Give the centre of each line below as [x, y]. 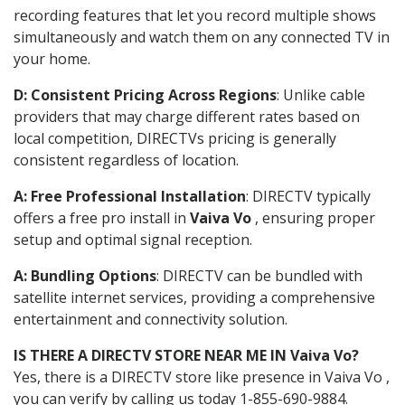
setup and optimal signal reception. [133, 239]
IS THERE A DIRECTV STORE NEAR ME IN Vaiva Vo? [186, 355]
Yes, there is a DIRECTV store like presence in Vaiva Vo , [202, 377]
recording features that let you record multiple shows [195, 15]
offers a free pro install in [102, 217]
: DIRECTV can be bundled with [259, 275]
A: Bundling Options [85, 275]
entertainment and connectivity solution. [151, 319]
